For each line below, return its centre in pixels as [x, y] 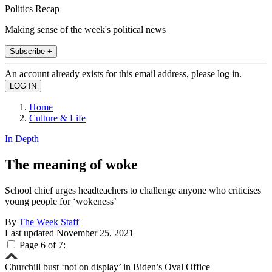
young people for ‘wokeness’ [61, 201]
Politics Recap [32, 8]
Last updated [31, 233]
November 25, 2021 [95, 233]
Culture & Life [57, 118]
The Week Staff [49, 222]
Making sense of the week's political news [85, 29]
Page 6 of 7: [42, 245]
